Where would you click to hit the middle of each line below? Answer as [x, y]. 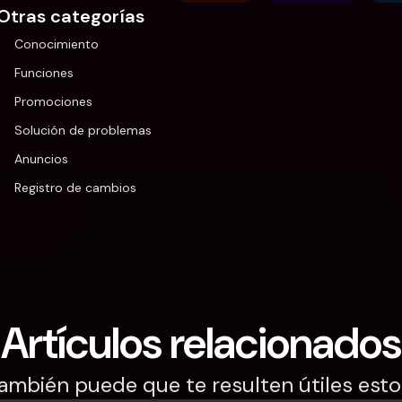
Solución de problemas [83, 130]
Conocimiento [57, 44]
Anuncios [41, 159]
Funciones [44, 73]
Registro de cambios [75, 188]
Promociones [53, 101]
